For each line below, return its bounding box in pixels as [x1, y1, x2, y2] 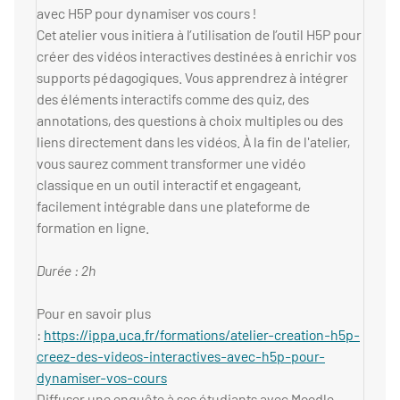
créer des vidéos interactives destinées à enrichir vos [37, 47, 356, 65]
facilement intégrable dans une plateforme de [37, 197, 310, 215]
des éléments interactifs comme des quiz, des [37, 90, 309, 108]
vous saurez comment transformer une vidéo [37, 154, 305, 172]
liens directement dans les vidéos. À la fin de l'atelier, [37, 133, 350, 151]
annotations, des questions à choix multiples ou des [37, 112, 343, 129]
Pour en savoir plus [37, 304, 151, 322]
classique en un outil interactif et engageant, [37, 176, 301, 194]
